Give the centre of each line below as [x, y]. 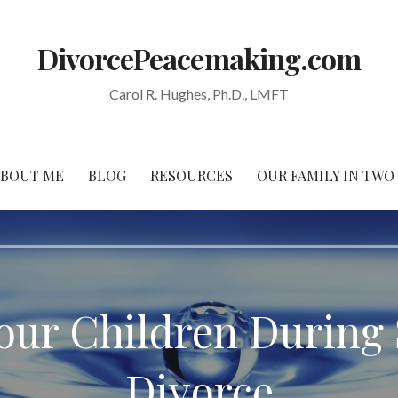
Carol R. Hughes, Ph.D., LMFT [199, 93]
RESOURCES [191, 175]
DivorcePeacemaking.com [199, 58]
